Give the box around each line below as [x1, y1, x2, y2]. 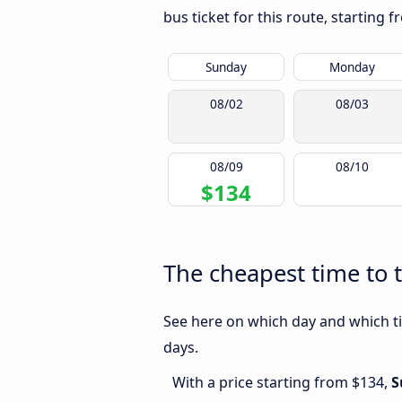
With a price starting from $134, [172, 372, 391, 393]
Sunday [205, 58, 247, 76]
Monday [328, 58, 375, 76]
